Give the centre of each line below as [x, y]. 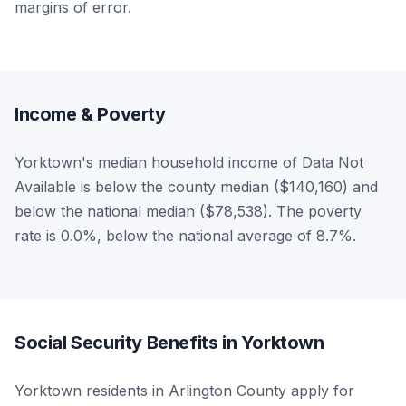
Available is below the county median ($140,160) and [196, 186]
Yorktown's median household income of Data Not [189, 162]
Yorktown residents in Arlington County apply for [184, 390]
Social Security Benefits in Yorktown [169, 342]
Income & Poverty [90, 114]
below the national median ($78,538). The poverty [188, 211]
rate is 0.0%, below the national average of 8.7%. [185, 235]
